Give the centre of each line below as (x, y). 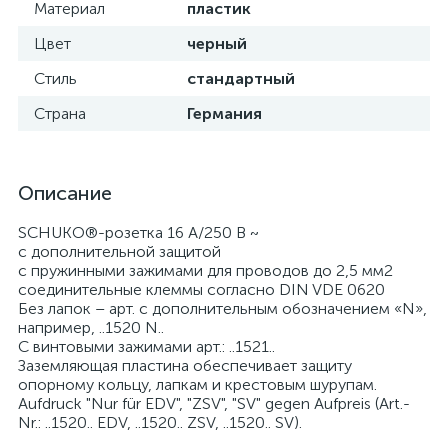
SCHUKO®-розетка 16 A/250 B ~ (138, 232)
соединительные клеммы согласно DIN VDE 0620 (201, 289)
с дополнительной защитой (119, 251)
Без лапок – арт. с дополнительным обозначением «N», (222, 308)
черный (217, 43)
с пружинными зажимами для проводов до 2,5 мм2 (205, 270)
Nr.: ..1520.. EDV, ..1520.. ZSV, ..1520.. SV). (160, 422)
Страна (60, 113)
